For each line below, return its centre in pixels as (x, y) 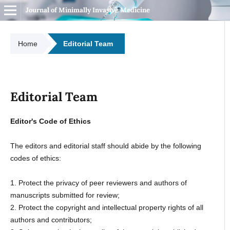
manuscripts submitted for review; (65, 195)
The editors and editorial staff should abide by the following (106, 146)
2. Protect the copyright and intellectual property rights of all (107, 207)
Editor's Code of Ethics (50, 121)
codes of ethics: (35, 158)
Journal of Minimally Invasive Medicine (88, 10)
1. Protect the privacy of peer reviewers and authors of (98, 183)
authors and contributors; (51, 219)
